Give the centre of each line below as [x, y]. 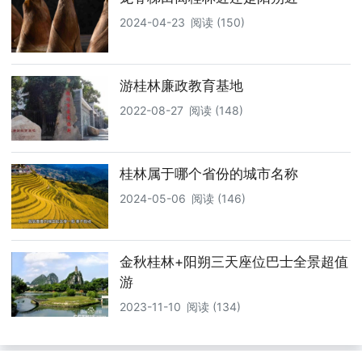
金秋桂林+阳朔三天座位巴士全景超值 [234, 261]
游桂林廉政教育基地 [181, 85]
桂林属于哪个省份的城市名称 [209, 173]
